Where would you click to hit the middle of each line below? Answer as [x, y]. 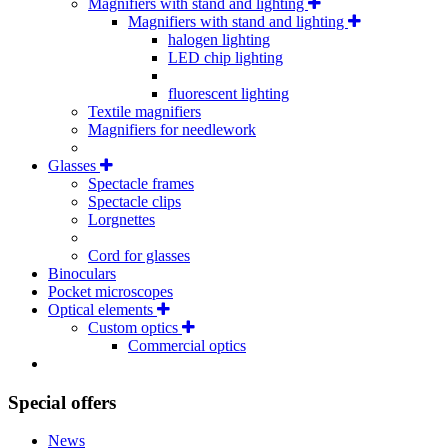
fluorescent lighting [228, 93]
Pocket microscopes [110, 291]
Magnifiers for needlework [172, 129]
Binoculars [82, 273]
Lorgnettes [121, 219]
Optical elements [102, 309]
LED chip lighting [225, 57]
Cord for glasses [139, 255]
